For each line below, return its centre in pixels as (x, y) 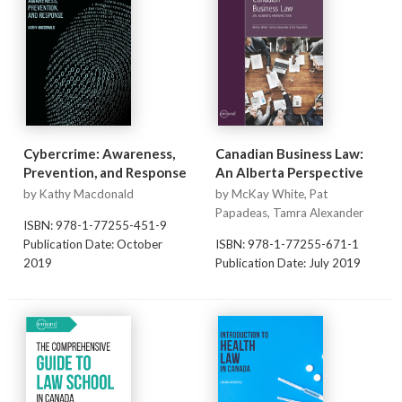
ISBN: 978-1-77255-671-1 (287, 244)
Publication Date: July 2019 (288, 262)
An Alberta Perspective (289, 173)
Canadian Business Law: (289, 154)
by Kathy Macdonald (78, 194)
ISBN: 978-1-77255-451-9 (95, 225)
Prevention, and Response (105, 173)
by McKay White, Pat (271, 194)
